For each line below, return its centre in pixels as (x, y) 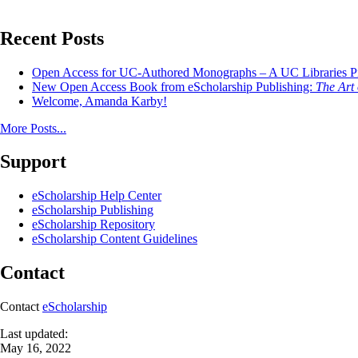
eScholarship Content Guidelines (115, 239)
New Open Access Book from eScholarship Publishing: (174, 86)
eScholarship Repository (93, 225)
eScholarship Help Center (97, 196)
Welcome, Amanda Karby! (99, 101)
